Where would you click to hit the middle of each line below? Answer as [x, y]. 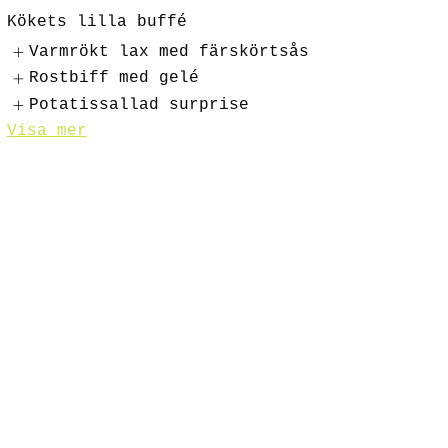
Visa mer [46, 131]
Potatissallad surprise [139, 104]
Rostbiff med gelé [114, 78]
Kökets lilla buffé [96, 22]
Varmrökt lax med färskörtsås [169, 52]
